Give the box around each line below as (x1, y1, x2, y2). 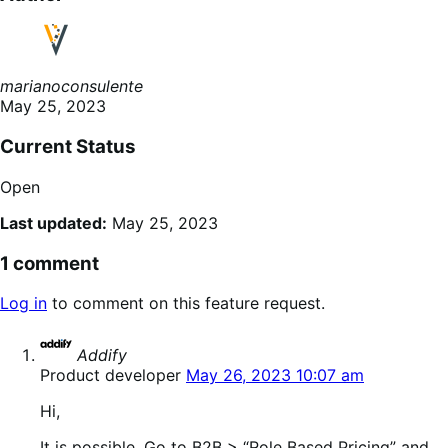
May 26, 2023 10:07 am (186, 365, 364, 386)
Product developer (40, 365, 181, 386)
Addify (77, 345, 127, 366)
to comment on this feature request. (47, 293, 325, 314)
